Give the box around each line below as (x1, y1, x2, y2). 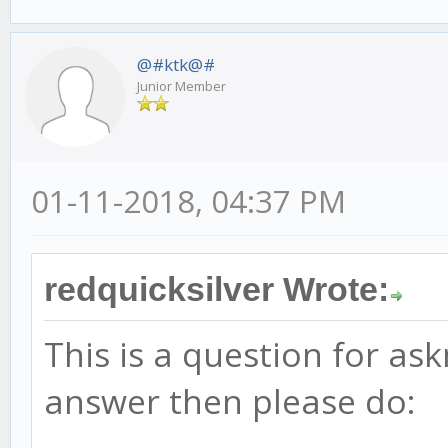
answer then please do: (44, 378, 415, 425)
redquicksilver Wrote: (44, 271, 389, 309)
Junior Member (137, 77, 226, 96)
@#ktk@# (137, 53, 215, 77)
